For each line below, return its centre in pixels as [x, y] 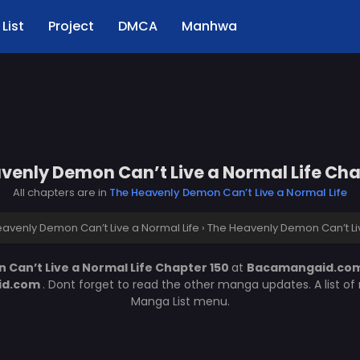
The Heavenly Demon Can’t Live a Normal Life [228, 192]
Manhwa [209, 26]
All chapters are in [61, 192]
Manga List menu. [180, 301]
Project [71, 26]
